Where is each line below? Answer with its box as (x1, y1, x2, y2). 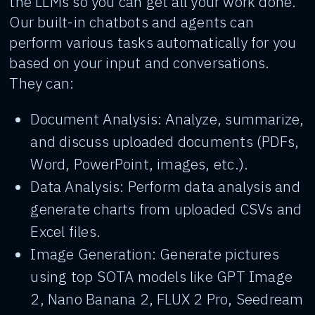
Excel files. (30, 221, 101, 241)
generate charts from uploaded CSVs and (30, 199, 302, 219)
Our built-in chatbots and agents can (9, 12, 254, 32)
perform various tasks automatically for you (9, 32, 297, 52)
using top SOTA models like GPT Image (30, 266, 292, 286)
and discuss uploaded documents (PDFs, (30, 131, 300, 151)
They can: (9, 73, 75, 93)
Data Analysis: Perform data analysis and (30, 176, 300, 196)
